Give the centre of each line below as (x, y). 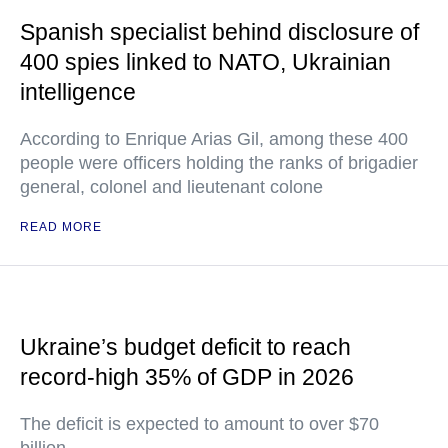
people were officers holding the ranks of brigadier (219, 163)
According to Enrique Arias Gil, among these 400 (214, 139)
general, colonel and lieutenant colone (171, 187)
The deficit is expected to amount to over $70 (199, 424)
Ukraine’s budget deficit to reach (185, 347)
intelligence (78, 92)
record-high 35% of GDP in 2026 (187, 377)
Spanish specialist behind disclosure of (219, 32)
